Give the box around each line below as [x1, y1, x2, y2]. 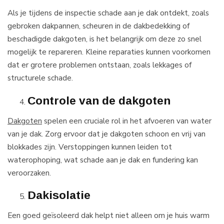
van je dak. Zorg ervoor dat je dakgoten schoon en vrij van [7, 128, 205, 139]
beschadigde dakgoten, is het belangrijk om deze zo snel [7, 33, 201, 44]
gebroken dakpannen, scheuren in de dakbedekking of [7, 20, 189, 31]
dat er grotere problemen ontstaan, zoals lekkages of [7, 59, 191, 70]
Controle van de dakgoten [27, 93, 170, 107]
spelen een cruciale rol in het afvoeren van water [42, 115, 211, 126]
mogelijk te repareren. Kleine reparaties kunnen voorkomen [7, 46, 210, 57]
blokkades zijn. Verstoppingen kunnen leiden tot [7, 141, 172, 152]
